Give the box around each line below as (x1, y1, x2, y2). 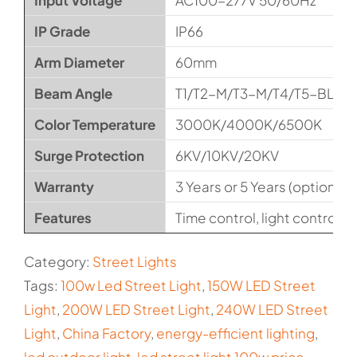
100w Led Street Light (61, 277, 202, 295)
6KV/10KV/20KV (175, 147, 279, 165)
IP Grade (34, 22, 90, 41)
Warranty (34, 178, 94, 196)
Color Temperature (34, 116, 155, 134)
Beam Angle (34, 84, 112, 103)
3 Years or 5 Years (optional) (175, 178, 351, 196)
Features (34, 209, 92, 227)
